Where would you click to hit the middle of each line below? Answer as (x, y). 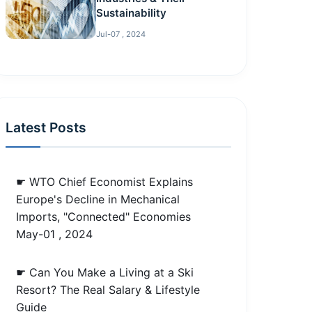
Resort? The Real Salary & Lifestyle (108, 289)
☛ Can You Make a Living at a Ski (105, 272)
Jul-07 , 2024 (120, 34)
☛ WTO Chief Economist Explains (105, 181)
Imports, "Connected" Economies (104, 216)
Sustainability (131, 13)
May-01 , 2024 (55, 234)
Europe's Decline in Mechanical (98, 199)
